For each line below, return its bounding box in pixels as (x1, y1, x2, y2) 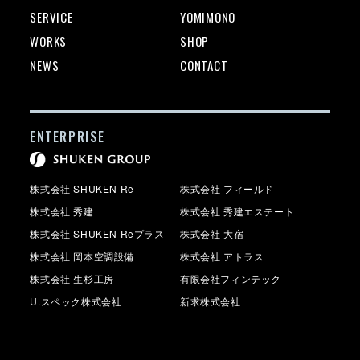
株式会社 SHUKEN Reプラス (30, 226, 165, 240)
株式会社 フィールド (180, 181, 274, 195)
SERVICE (30, 8, 73, 27)
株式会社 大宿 (180, 226, 244, 240)
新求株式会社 (180, 293, 241, 308)
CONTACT (180, 56, 228, 75)
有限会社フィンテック (180, 271, 281, 285)
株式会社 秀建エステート (180, 203, 295, 218)
